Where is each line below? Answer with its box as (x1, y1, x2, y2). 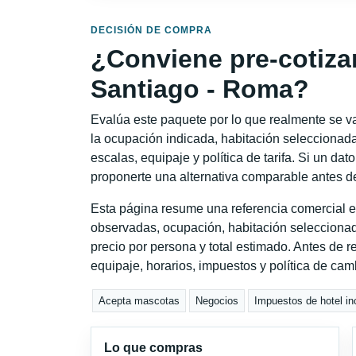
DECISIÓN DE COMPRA (91, 24, 212, 36)
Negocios (195, 295, 239, 308)
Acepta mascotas (99, 295, 180, 308)
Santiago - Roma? (91, 74, 309, 103)
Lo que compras (104, 341, 203, 354)
